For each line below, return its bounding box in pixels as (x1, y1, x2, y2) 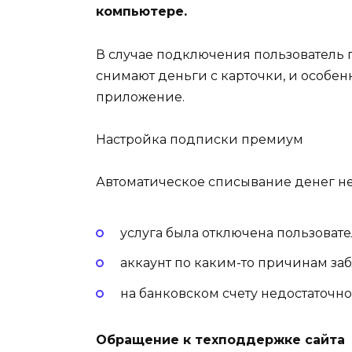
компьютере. (96, 4, 187, 20)
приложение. (96, 89, 185, 104)
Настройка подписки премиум (96, 131, 303, 147)
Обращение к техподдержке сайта (96, 332, 345, 347)
